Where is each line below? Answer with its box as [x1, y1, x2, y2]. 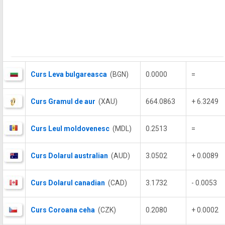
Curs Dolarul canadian [31, 179, 105, 187]
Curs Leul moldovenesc [31, 125, 109, 133]
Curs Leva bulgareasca [31, 70, 107, 78]
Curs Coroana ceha [31, 206, 95, 214]
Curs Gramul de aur [31, 97, 95, 105]
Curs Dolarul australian [31, 152, 108, 160]
